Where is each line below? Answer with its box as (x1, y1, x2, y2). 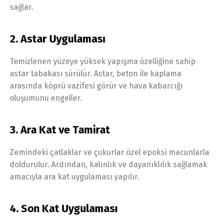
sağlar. (10, 2, 33, 12)
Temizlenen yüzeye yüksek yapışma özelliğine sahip (10, 56, 196, 66)
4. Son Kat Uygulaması (10, 201, 118, 215)
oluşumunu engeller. (10, 93, 82, 103)
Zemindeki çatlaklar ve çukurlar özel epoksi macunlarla (10, 147, 209, 157)
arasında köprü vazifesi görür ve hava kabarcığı (10, 81, 183, 90)
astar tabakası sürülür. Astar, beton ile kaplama (10, 68, 181, 78)
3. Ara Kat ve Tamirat (10, 123, 110, 136)
